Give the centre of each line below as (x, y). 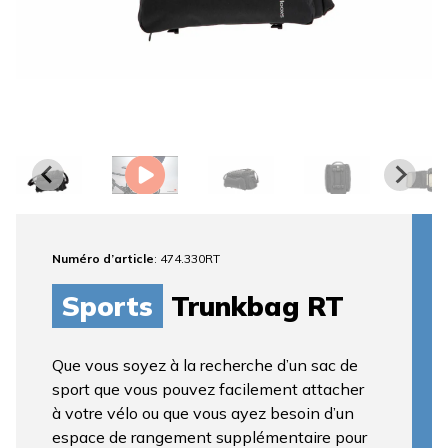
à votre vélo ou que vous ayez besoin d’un (203, 412)
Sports (107, 305)
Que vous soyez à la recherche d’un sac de (205, 364)
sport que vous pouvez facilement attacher (208, 388)
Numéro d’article (103, 258)
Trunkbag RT (253, 305)
